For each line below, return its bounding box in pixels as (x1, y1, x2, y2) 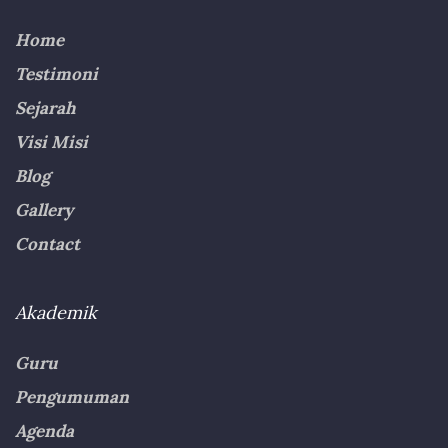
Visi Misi (15, 130, 88, 153)
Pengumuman (15, 385, 129, 408)
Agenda (15, 419, 74, 442)
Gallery (15, 198, 73, 221)
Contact (15, 232, 80, 255)
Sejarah (15, 96, 76, 119)
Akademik (15, 300, 97, 324)
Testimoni (15, 62, 98, 85)
